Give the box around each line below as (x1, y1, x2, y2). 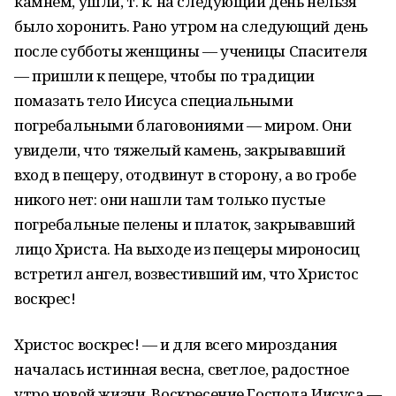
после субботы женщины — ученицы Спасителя (14, 41, 368, 61)
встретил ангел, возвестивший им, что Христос (14, 263, 359, 284)
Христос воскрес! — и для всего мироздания (14, 334, 338, 354)
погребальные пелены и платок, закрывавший (14, 214, 355, 234)
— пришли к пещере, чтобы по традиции (14, 65, 315, 86)
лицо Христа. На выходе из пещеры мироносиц (14, 239, 360, 259)
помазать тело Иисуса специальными (14, 90, 293, 110)
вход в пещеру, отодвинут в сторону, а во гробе (14, 164, 356, 185)
